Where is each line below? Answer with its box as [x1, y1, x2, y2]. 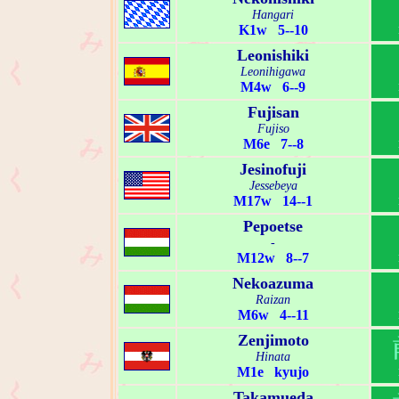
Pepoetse [243, 217, 303, 236]
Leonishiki [237, 46, 309, 65]
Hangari [252, 8, 294, 22]
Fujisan [247, 103, 299, 122]
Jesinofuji [240, 160, 306, 179]
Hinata [256, 350, 290, 364]
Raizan [256, 293, 290, 307]
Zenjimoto [237, 331, 309, 350]
